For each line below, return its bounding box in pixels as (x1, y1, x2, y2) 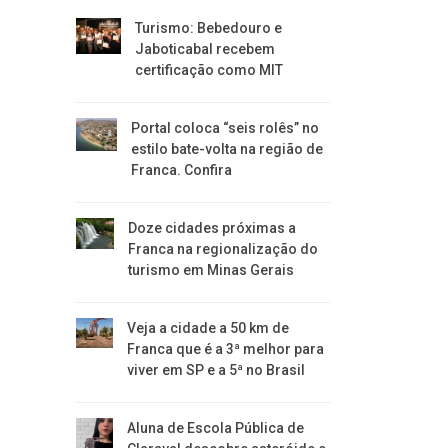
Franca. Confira (131, 162, 233, 178)
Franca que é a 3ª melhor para (127, 341, 325, 357)
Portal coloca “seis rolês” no (131, 120, 320, 136)
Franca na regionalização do (128, 241, 319, 257)
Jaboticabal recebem (134, 41, 275, 57)
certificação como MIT (134, 62, 283, 78)
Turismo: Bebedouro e (134, 20, 282, 36)
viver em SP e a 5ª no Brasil (127, 362, 306, 378)
